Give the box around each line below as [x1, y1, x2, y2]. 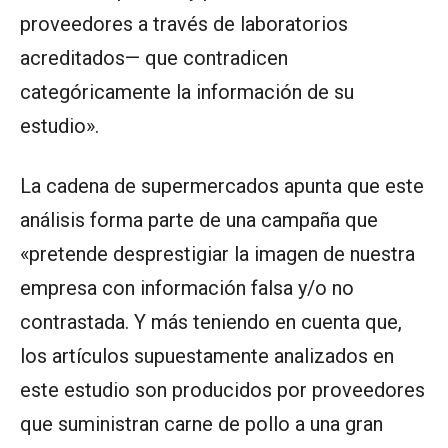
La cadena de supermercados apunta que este [20, 173, 424, 198]
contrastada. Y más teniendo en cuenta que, [20, 309, 402, 334]
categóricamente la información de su [20, 79, 354, 104]
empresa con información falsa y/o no [20, 275, 354, 300]
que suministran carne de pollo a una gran [20, 411, 383, 436]
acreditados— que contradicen [20, 45, 288, 70]
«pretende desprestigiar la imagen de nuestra [20, 241, 415, 266]
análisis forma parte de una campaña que [20, 207, 378, 232]
